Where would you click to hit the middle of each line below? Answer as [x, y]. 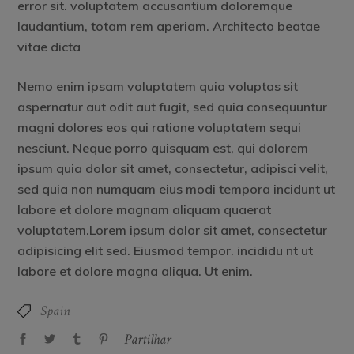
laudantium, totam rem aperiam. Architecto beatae [169, 26]
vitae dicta [49, 46]
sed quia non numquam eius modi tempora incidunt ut [177, 188]
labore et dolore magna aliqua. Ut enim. [136, 271]
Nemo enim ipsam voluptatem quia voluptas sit [158, 86]
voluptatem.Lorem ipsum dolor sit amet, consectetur [173, 230]
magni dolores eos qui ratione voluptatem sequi [160, 127]
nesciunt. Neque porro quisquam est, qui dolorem [163, 147]
